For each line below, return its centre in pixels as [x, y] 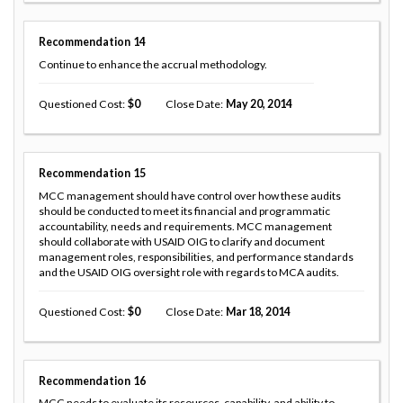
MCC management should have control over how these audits [190, 195]
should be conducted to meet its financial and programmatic [184, 210]
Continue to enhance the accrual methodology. [153, 64]
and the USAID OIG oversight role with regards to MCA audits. [189, 272]
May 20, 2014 [259, 103]
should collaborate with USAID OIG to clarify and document [182, 241]
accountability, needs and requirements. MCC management [185, 226]
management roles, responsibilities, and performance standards [196, 256]
